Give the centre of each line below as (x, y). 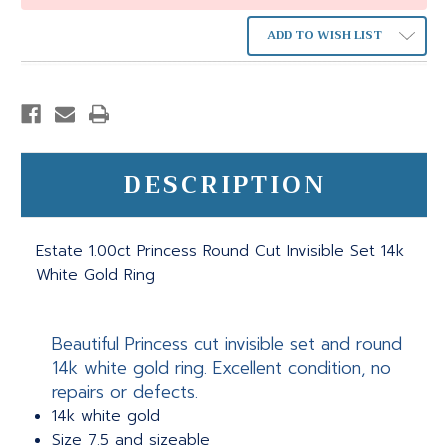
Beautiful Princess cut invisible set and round (227, 344)
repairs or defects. (125, 392)
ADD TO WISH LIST (324, 35)
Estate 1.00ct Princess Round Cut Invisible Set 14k (220, 251)
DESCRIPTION (224, 185)
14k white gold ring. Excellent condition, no (222, 368)
